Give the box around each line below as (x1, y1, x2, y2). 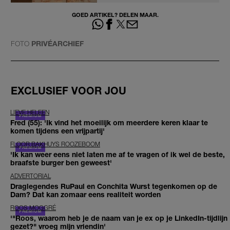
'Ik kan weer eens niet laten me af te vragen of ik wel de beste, (10, 149, 225, 159)
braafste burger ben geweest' (10, 158, 112, 167)
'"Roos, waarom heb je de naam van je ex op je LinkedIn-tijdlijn (10, 213, 227, 222)
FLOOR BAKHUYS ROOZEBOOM (10, 140, 100, 148)
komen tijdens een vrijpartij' (10, 126, 105, 135)
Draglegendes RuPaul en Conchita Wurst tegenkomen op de (10, 181, 217, 190)
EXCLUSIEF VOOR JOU (11, 84, 126, 97)
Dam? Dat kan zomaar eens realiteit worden (10, 189, 161, 199)
